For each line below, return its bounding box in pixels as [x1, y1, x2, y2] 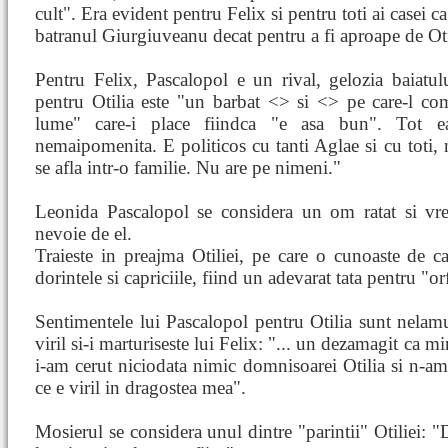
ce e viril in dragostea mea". [35, 377, 246, 398]
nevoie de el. [35, 223, 132, 244]
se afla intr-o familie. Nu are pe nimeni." [35, 157, 341, 178]
